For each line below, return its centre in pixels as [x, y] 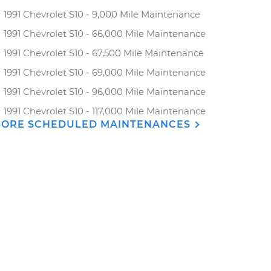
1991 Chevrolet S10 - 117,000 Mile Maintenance [105, 111]
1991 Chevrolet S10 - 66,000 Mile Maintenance [105, 34]
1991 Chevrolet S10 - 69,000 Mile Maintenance [105, 72]
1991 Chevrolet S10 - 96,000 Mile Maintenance [105, 92]
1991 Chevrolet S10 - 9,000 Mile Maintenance [102, 14]
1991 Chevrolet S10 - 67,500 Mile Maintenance [104, 53]
